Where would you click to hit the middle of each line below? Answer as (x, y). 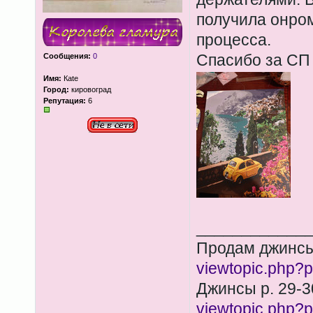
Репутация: (64, 101)
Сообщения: (67, 56)
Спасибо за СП (253, 60)
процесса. (233, 40)
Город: (56, 89)
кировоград (90, 89)
